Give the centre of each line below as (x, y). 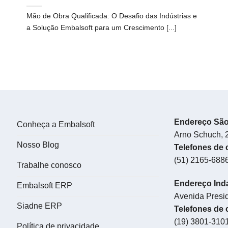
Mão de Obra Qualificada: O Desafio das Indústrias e (112, 16)
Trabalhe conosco (49, 165)
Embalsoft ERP (44, 186)
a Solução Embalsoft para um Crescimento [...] (102, 27)
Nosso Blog (38, 145)
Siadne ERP (39, 206)
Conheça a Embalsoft (55, 125)
